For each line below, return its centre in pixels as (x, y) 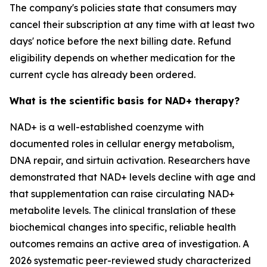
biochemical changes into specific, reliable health (123, 227)
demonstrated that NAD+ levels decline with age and (133, 177)
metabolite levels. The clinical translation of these (123, 210)
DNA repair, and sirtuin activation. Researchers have (130, 160)
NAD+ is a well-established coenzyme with (107, 127)
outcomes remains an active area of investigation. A (129, 244)
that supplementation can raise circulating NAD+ (122, 194)
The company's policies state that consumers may (123, 8)
